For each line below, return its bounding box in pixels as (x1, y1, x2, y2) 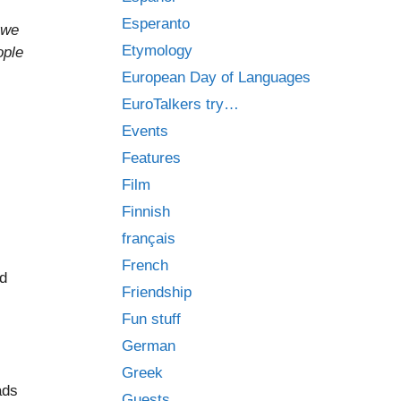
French (122, 257, 168, 274)
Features (122, 149, 181, 166)
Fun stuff (122, 311, 181, 328)
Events (122, 123, 168, 140)
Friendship (122, 284, 192, 301)
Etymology (122, 42, 192, 59)
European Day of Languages (122, 69, 311, 86)
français (122, 230, 175, 247)
